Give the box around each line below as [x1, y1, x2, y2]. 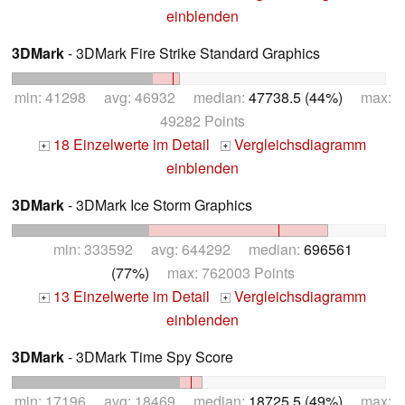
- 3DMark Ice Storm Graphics [64, 194, 252, 216]
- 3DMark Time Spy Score [64, 345, 233, 367]
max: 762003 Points [148, 261, 295, 283]
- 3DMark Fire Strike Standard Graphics [64, 42, 320, 64]
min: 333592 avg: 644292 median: [52, 238, 304, 259]
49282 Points [160, 110, 245, 132]
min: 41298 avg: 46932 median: [14, 87, 249, 108]
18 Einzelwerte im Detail [49, 134, 210, 155]
